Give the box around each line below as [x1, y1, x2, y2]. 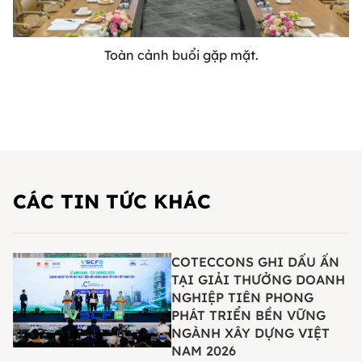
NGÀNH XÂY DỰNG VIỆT [171, 325, 330, 342]
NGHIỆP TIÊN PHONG [171, 289, 314, 306]
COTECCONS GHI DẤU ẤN [171, 254, 339, 271]
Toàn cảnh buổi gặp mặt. [103, 47, 259, 64]
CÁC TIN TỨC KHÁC [13, 189, 211, 214]
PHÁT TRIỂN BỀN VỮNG [171, 307, 326, 324]
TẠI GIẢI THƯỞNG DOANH [171, 271, 345, 288]
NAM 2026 [171, 343, 236, 360]
